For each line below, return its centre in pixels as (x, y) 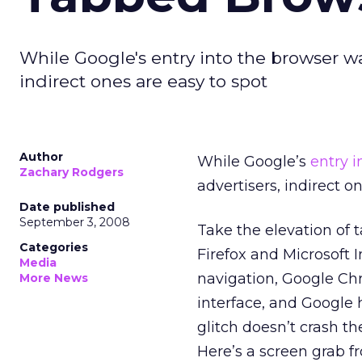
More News (54, 278)
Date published (67, 207)
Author (41, 157)
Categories (54, 247)
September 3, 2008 (75, 222)
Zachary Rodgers (72, 172)
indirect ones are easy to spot (143, 81)
